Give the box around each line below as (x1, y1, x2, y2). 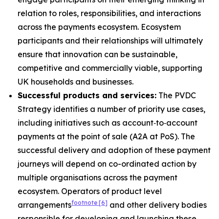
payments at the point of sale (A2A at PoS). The (18, 131, 195, 141)
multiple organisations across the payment (18, 173, 177, 182)
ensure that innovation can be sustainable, (18, 49, 177, 59)
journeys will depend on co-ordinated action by (18, 159, 197, 169)
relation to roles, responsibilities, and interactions (18, 8, 201, 18)
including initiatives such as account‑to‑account (18, 118, 197, 128)
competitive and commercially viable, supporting (18, 63, 202, 73)
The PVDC (156, 90, 196, 100)
